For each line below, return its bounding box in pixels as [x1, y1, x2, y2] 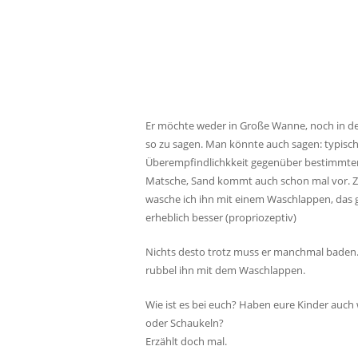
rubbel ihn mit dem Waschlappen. [145, 263, 305, 277]
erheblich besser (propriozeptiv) [145, 210, 296, 225]
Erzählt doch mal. [145, 334, 227, 348]
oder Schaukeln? [145, 316, 224, 330]
